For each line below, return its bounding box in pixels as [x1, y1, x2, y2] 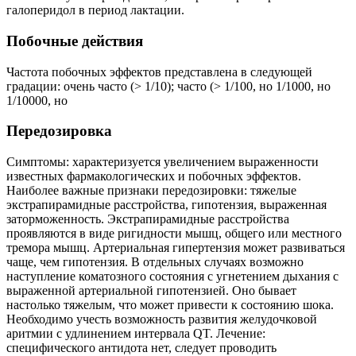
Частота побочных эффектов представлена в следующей [6, 64, 312, 79]
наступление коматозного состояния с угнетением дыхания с [6, 269, 339, 284]
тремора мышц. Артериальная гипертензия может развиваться [6, 241, 345, 255]
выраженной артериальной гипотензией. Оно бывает [6, 284, 296, 298]
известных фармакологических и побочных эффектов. [6, 169, 301, 184]
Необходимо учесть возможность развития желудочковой [6, 312, 317, 327]
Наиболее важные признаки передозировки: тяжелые [6, 184, 296, 198]
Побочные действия [6, 32, 143, 49]
